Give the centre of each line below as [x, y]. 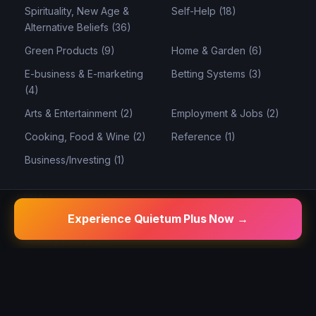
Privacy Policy [57, 240]
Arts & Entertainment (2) [79, 113]
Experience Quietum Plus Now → [158, 219]
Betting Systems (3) [217, 73]
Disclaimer [48, 224]
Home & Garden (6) [217, 50]
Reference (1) [203, 136]
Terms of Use [56, 256]
